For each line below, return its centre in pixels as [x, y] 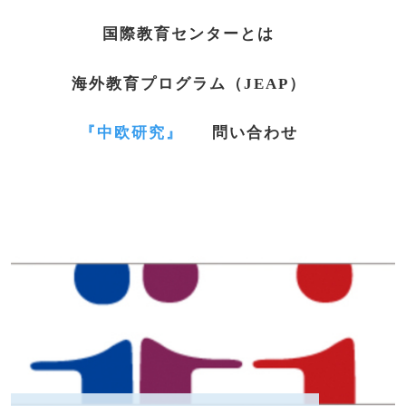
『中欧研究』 [132, 133]
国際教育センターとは [189, 34]
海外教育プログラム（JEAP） [189, 83]
